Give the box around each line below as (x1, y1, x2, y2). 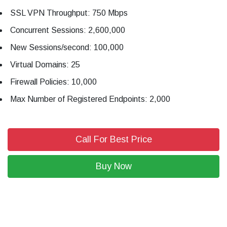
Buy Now (95, 161, 132, 172)
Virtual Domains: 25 (10, 60, 80, 69)
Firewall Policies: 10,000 (10, 78, 97, 87)
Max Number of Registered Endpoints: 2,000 (10, 95, 170, 104)
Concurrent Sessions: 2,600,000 (10, 26, 125, 35)
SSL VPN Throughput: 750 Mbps (10, 9, 128, 18)
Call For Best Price (75, 134, 152, 145)
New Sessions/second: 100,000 (10, 43, 124, 52)
